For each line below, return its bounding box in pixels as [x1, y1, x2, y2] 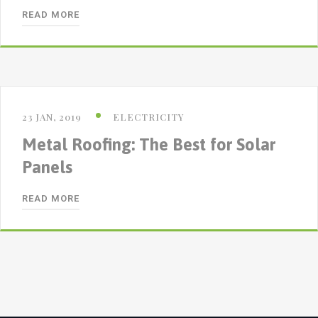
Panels [22, 157, 72, 177]
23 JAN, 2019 [22, 110, 82, 123]
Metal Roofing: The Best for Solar [22, 134, 275, 154]
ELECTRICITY [113, 110, 184, 123]
